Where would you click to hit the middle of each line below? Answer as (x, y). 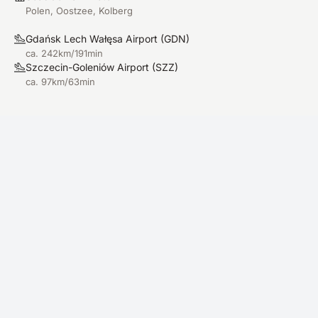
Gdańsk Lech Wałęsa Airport (92, 39)
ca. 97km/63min (60, 82)
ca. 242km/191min (64, 53)
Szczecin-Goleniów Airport (87, 67)
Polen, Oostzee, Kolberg (79, 11)
